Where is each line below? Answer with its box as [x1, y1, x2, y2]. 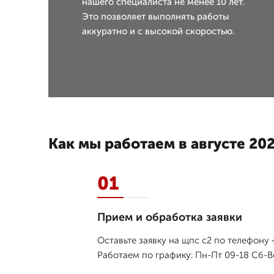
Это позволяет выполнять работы [82, 11, 229, 23]
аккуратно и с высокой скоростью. [82, 26, 235, 37]
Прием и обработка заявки [97, 210, 242, 224]
